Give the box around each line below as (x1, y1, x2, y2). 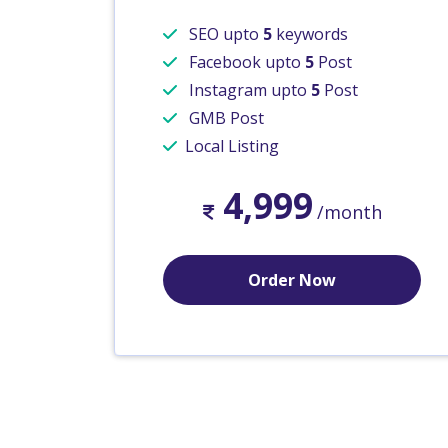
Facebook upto (185, 51, 305, 74)
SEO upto (185, 23, 263, 46)
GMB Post (185, 107, 264, 130)
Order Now (248, 269, 336, 292)
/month (316, 200, 382, 225)
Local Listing (185, 135, 279, 158)
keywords (272, 23, 348, 46)
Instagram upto (185, 79, 311, 102)
